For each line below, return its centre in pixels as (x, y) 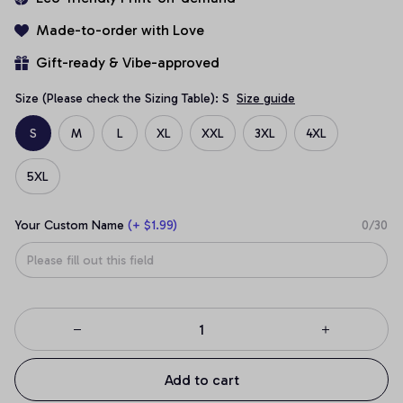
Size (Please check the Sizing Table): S (122, 99)
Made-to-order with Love (120, 30)
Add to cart (201, 380)
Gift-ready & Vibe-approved (128, 63)
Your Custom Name (70, 225)
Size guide (266, 99)
